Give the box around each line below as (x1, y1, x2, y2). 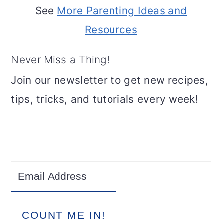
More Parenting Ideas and (57, 4, 187, 17)
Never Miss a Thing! (11, 54, 111, 66)
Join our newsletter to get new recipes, (11, 74, 209, 87)
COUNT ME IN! (22, 209, 106, 221)
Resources (85, 23, 137, 36)
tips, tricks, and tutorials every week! (11, 93, 199, 106)
